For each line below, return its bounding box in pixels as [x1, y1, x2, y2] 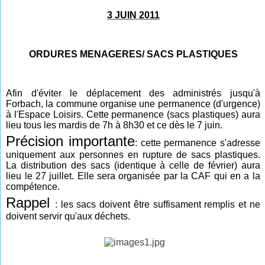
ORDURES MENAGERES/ [28, 49, 147, 59]
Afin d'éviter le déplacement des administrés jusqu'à [6, 88, 260, 98]
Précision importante [6, 133, 135, 149]
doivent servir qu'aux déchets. [6, 211, 131, 221]
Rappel [6, 195, 55, 211]
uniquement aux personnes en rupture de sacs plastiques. [6, 150, 260, 160]
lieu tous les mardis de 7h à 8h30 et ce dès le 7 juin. [6, 120, 225, 130]
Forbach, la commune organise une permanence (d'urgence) [6, 99, 260, 109]
